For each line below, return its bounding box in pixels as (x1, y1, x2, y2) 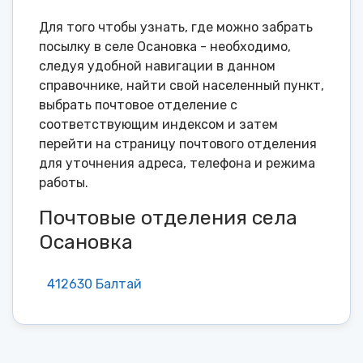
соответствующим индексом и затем (39, 117, 278, 133)
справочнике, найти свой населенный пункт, (39, 78, 324, 94)
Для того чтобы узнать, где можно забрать (39, 19, 313, 36)
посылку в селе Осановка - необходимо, (39, 39, 291, 55)
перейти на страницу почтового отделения (39, 136, 317, 152)
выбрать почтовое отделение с (39, 97, 237, 113)
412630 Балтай (47, 275, 142, 292)
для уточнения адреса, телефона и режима (39, 156, 315, 172)
